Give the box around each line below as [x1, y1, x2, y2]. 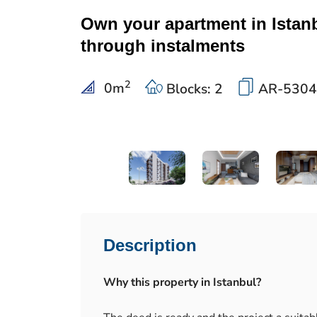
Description [103, 236, 197, 255]
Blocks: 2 [163, 80, 223, 99]
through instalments [81, 36, 245, 55]
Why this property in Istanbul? [103, 275, 261, 290]
